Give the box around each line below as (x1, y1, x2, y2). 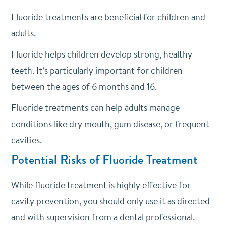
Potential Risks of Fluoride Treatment (11, 151, 198, 169)
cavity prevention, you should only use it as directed (11, 195, 210, 207)
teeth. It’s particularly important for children (11, 64, 183, 77)
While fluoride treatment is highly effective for (11, 179, 191, 191)
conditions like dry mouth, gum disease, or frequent (11, 118, 209, 130)
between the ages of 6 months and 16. (11, 80, 157, 93)
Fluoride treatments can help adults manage (11, 101, 180, 114)
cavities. (11, 134, 42, 146)
